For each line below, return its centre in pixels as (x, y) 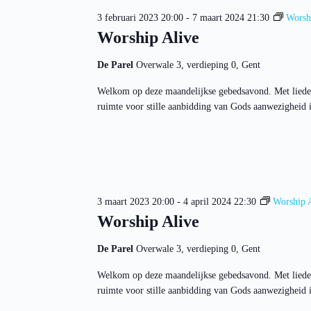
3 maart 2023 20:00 (135, 202)
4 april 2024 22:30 (219, 202)
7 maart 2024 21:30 (230, 17)
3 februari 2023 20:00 (140, 17)
